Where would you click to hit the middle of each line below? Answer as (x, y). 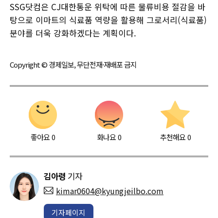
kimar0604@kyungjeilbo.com (110, 191)
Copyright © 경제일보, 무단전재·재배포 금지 (73, 64)
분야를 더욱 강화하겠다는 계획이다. (73, 33)
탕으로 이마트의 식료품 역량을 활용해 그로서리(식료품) (108, 19)
